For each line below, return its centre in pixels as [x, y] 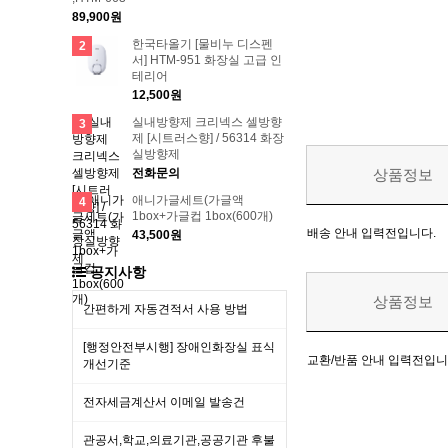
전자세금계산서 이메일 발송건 [164, 402]
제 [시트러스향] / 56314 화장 [208, 138]
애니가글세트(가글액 [188, 200]
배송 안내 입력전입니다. [371, 233]
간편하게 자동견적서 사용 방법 [165, 309]
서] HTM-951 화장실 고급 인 [207, 60]
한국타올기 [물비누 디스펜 [202, 44]
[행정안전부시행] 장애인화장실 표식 [179, 347]
